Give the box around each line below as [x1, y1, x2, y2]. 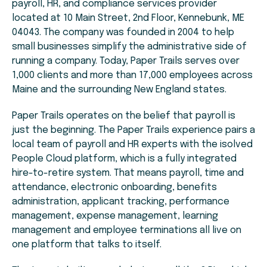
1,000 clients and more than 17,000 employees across [12, 70, 253, 81]
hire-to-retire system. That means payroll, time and [12, 168, 244, 179]
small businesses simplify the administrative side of [12, 42, 247, 52]
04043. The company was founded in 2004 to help [12, 27, 234, 38]
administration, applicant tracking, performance [12, 197, 229, 207]
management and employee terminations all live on [12, 225, 241, 236]
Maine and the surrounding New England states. [12, 85, 226, 95]
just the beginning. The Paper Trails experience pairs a [12, 125, 255, 136]
